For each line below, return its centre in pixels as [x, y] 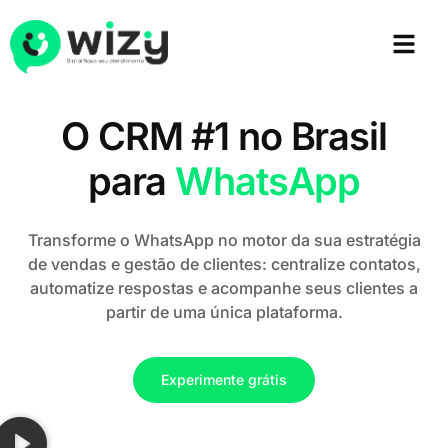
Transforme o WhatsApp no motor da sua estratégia [224, 240]
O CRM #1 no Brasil [224, 136]
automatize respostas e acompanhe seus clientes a [224, 288]
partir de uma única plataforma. [224, 312]
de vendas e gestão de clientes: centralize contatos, [224, 264]
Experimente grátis [224, 380]
